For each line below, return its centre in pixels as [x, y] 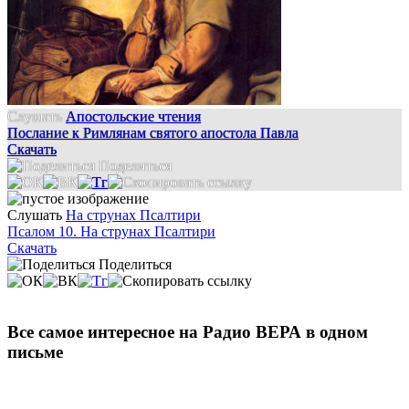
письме [35, 352]
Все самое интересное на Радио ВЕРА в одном [188, 332]
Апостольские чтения [133, 116]
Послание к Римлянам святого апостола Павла [153, 132]
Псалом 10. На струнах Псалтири [111, 231]
